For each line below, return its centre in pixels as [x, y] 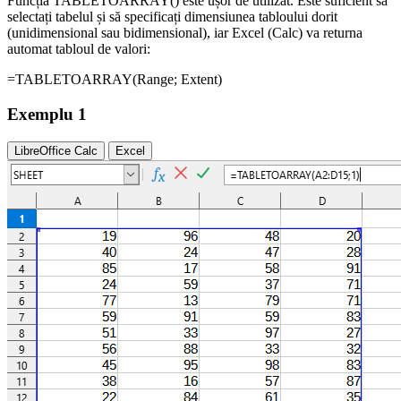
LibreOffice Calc [56, 150]
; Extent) [198, 80]
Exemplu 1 [47, 115]
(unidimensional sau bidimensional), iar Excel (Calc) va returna [185, 33]
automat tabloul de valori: [79, 49]
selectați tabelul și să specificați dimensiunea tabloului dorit [172, 17]
